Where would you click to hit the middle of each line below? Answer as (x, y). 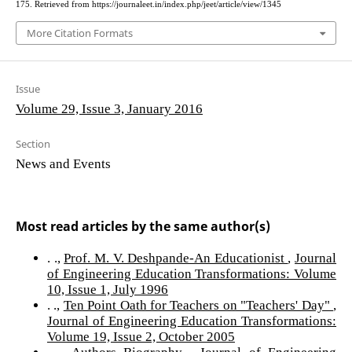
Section (33, 143)
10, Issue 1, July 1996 (107, 288)
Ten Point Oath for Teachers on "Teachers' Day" (198, 304)
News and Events (63, 163)
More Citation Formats (79, 33)
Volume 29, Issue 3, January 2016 (109, 108)
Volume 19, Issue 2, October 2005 (141, 335)
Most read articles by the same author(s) (143, 226)
